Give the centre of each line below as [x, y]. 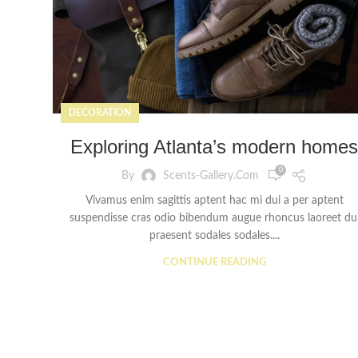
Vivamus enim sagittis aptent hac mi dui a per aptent [214, 201]
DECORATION [100, 113]
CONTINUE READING [214, 263]
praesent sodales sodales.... [214, 236]
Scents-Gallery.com [211, 175]
